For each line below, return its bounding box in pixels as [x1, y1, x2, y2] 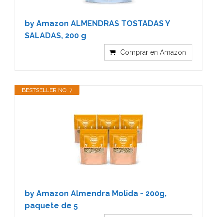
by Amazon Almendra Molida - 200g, [25, 188, 167, 198]
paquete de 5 [25, 201, 78, 210]
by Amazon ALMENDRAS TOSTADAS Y [25, 18, 170, 28]
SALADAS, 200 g [25, 31, 86, 40]
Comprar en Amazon [120, 48, 186, 56]
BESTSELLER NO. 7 [22, 86, 72, 93]
